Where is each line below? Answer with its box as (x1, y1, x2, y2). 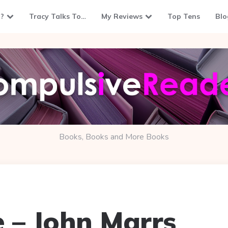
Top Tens (167, 12, 200, 21)
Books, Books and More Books (59, 131, 169, 142)
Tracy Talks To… (29, 12, 86, 21)
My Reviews (101, 12, 142, 21)
